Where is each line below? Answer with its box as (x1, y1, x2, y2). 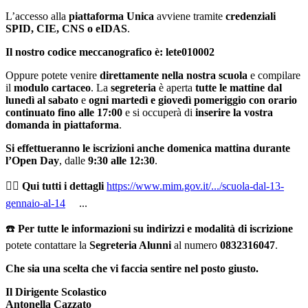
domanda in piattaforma (5, 119, 119, 131)
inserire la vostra (195, 107, 273, 119)
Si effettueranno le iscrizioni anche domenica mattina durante (5, 142, 290, 155)
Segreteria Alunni (89, 239, 171, 252)
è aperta (156, 82, 195, 94)
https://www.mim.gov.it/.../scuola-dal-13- (107, 180, 284, 192)
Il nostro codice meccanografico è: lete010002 (5, 46, 214, 58)
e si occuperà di (122, 107, 195, 119)
